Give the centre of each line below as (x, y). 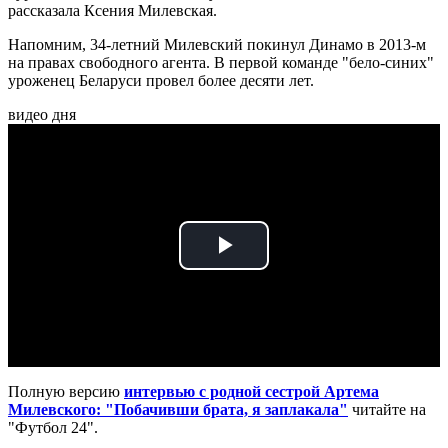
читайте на (387, 410)
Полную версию (66, 392)
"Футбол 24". (53, 428)
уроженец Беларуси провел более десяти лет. (161, 81)
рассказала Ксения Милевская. (112, 11)
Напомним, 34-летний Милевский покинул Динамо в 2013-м (217, 45)
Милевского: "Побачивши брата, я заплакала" (178, 410)
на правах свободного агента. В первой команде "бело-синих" (221, 63)
